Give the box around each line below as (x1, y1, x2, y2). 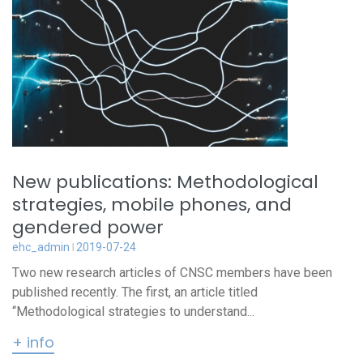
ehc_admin (12, 241, 70, 254)
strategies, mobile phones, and (12, 192, 292, 217)
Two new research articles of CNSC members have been (12, 265, 332, 280)
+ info (12, 332, 54, 352)
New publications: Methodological (12, 169, 318, 194)
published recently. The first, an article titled (12, 284, 258, 300)
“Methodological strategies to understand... (12, 304, 254, 319)
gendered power (12, 215, 164, 240)
